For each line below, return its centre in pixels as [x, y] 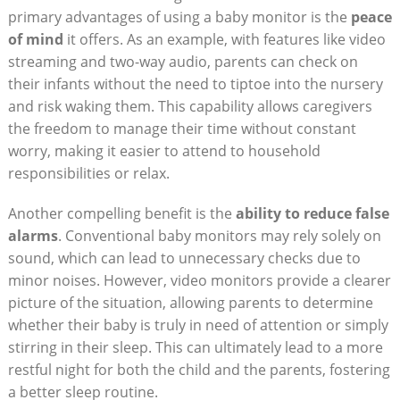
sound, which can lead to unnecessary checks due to [184, 258]
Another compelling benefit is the [121, 213]
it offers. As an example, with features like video [224, 39]
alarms [33, 235]
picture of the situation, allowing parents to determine [190, 302]
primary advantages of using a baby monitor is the [179, 17]
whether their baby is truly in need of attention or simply [198, 325]
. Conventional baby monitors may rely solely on [219, 235]
